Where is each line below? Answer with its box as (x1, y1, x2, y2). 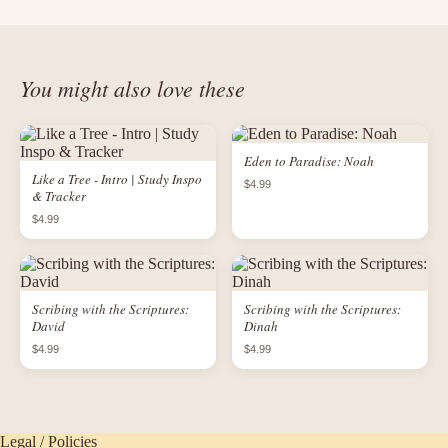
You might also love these (20, 73, 245, 103)
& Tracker (32, 187, 86, 205)
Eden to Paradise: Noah (244, 152, 374, 170)
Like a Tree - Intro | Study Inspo (32, 170, 202, 188)
